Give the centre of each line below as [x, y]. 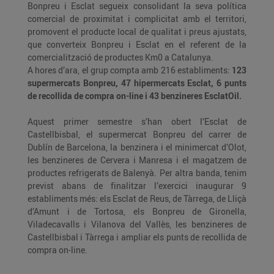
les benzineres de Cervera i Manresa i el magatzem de [137, 160]
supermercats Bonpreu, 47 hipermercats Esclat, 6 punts [137, 83]
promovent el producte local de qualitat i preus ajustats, [137, 31]
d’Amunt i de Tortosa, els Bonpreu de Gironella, [137, 211]
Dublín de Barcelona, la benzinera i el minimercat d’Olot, [137, 147]
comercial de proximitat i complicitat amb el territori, [137, 19]
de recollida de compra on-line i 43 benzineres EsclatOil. [135, 96]
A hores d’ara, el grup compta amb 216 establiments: [130, 70]
